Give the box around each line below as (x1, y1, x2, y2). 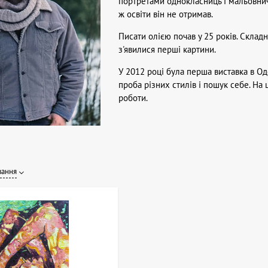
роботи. (118, 92, 148, 104)
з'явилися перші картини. (118, 44, 216, 56)
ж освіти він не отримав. (118, 8, 213, 20)
